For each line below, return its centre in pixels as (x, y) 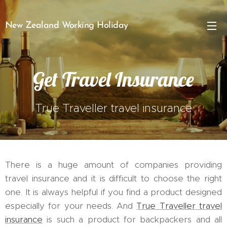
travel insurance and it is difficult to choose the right (113, 178)
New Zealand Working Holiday (67, 25)
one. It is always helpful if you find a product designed (113, 192)
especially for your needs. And (71, 206)
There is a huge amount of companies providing (113, 165)
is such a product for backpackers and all (132, 219)
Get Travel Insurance (113, 79)
